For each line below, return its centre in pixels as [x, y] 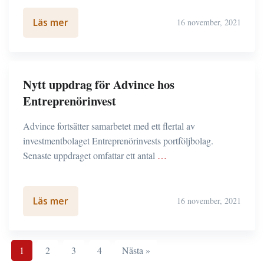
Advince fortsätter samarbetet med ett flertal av [109, 126]
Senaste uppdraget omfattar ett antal [89, 155]
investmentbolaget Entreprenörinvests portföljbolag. [118, 140]
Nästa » [136, 250]
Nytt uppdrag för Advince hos [99, 84]
